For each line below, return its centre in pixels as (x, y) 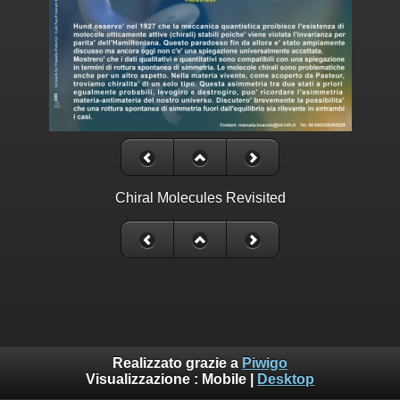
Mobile (224, 379)
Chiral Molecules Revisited (200, 198)
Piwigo (265, 363)
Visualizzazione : (144, 379)
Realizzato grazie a (177, 363)
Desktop (286, 379)
